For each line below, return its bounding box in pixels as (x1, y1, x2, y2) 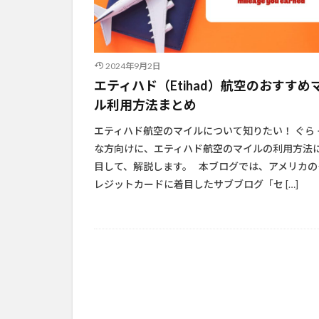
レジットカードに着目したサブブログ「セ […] (94, 178, 298, 191)
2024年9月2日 (105, 61, 161, 72)
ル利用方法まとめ (94, 97, 197, 113)
